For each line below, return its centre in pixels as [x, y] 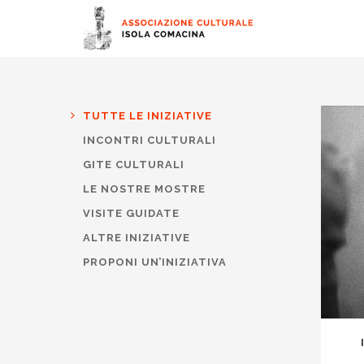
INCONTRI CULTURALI [149, 140]
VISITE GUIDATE [131, 213]
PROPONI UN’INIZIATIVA [155, 262]
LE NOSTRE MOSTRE [144, 189]
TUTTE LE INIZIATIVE [147, 116]
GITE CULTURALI [134, 165]
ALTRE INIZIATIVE [136, 238]
